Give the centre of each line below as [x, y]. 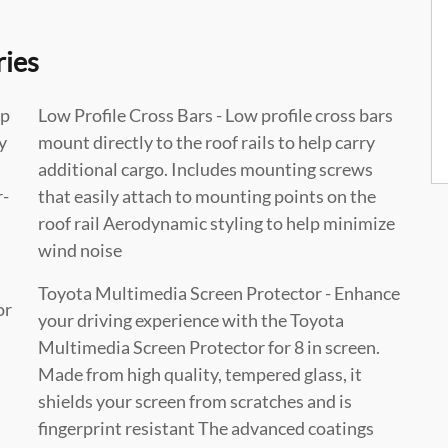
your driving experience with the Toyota [191, 319]
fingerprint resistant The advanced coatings [206, 427]
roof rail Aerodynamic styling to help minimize [216, 222]
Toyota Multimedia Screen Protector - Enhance [219, 292]
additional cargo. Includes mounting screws [205, 168]
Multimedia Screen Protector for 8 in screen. [209, 346]
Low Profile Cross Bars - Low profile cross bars [215, 114]
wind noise [80, 249]
